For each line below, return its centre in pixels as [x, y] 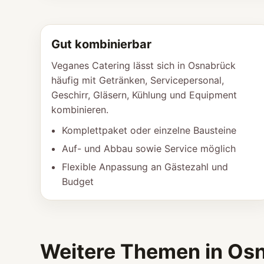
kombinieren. [80, 110]
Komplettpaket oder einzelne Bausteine [149, 130]
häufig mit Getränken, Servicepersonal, [138, 80]
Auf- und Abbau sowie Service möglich [149, 148]
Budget [78, 181]
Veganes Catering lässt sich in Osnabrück [143, 65]
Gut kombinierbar [101, 44]
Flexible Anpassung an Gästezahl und [145, 167]
